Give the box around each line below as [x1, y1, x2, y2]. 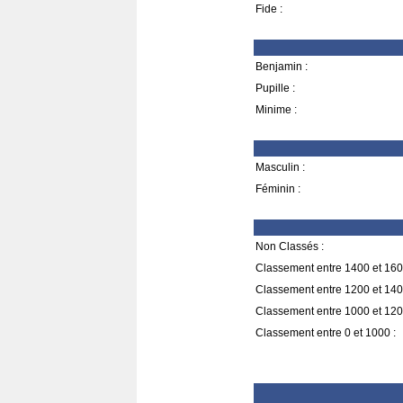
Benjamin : [255, 60, 308, 73]
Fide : [255, 3, 282, 15]
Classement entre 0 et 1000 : [255, 327, 396, 339]
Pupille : [255, 82, 295, 94]
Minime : [255, 103, 297, 116]
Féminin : [255, 183, 300, 195]
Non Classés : [255, 240, 324, 253]
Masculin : [255, 161, 305, 174]
